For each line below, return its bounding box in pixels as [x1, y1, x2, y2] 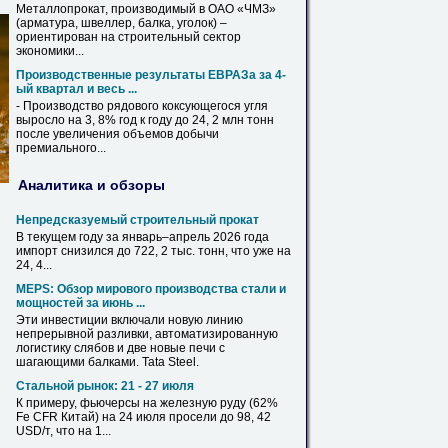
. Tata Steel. [136, 355, 199, 369]
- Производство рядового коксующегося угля [16, 99, 268, 113]
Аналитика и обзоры [18, 176, 165, 193]
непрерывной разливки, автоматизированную [16, 327, 278, 341]
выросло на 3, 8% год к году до [16, 113, 192, 127]
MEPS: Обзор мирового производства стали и [16, 282, 286, 296]
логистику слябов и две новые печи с [16, 341, 225, 355]
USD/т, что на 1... [16, 424, 111, 438]
